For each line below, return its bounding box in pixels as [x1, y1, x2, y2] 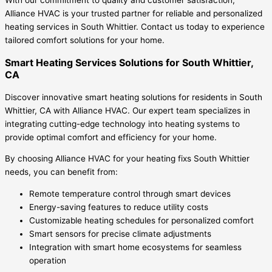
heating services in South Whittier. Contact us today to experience [5, 21, 265, 32]
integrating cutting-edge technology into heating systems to [5, 118, 240, 129]
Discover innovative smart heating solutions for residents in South [5, 92, 262, 102]
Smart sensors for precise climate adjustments [29, 229, 211, 239]
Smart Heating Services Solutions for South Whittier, [5, 56, 253, 69]
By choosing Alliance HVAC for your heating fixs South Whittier [5, 154, 250, 164]
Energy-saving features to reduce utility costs [29, 202, 208, 212]
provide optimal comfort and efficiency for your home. [5, 132, 217, 142]
